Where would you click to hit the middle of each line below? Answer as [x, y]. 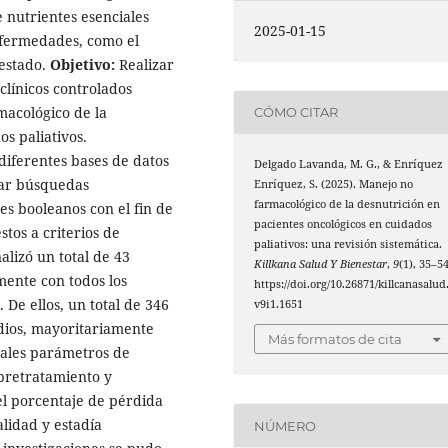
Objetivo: [84, 65]
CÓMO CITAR [296, 112]
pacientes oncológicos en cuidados [343, 223]
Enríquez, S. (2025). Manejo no [334, 183]
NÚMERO [285, 425]
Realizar [146, 65]
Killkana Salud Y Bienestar [321, 263]
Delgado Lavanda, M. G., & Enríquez [349, 163]
